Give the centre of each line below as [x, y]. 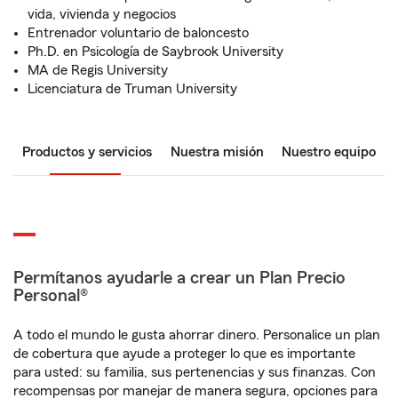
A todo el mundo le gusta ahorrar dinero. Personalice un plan [197, 335]
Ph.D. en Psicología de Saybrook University [155, 52]
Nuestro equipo [329, 152]
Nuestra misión [217, 152]
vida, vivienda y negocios [102, 14]
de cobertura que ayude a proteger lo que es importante [184, 354]
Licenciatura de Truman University [132, 89]
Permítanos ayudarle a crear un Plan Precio [179, 278]
